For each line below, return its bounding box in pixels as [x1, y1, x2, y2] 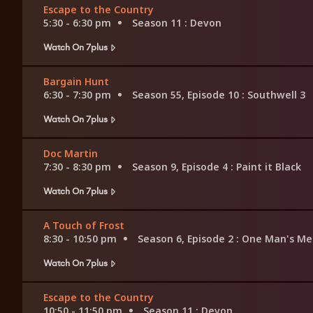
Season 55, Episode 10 [132, 88, 242, 102]
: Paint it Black [231, 160, 301, 174]
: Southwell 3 [242, 88, 305, 102]
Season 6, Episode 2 [138, 232, 236, 246]
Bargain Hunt [43, 75, 109, 89]
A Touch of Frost [43, 219, 124, 233]
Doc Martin [43, 147, 98, 161]
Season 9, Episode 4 [132, 160, 231, 174]
